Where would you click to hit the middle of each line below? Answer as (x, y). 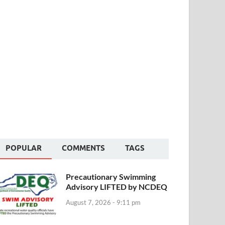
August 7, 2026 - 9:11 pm (103, 203)
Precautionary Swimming (111, 176)
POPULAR (24, 148)
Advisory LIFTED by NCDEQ (117, 186)
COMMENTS (84, 148)
